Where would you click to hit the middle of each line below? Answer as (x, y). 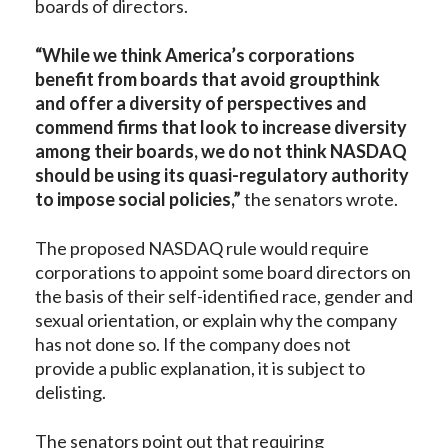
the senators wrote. (319, 199)
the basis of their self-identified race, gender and (224, 296)
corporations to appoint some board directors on (223, 272)
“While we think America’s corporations (195, 55)
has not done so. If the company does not (193, 344)
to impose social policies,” (138, 199)
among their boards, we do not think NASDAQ (221, 151)
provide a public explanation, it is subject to (200, 368)
